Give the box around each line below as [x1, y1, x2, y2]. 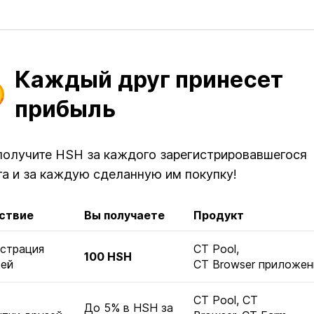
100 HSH [84, 250, 132, 264]
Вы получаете [84, 208, 165, 222]
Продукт [193, 208, 244, 222]
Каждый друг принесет [15, 66, 283, 93]
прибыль [15, 95, 116, 123]
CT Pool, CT [193, 293, 258, 307]
